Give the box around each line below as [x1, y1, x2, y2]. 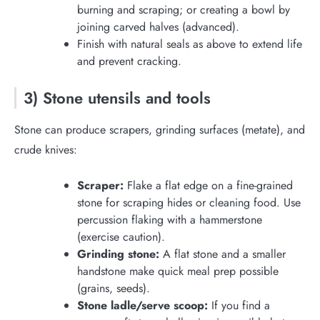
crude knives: [14, 141, 77, 158]
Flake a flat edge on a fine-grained [124, 176, 293, 194]
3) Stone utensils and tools [24, 86, 211, 109]
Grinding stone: [77, 245, 159, 262]
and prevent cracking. [77, 52, 181, 69]
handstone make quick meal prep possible [77, 262, 279, 279]
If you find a [208, 296, 270, 314]
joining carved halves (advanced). [77, 18, 239, 35]
